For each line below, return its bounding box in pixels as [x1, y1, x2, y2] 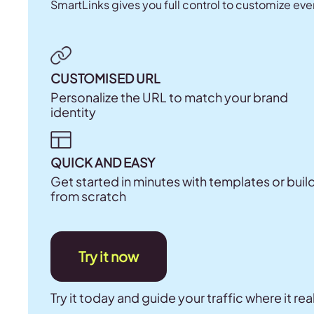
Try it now [78, 247, 139, 266]
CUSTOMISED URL [50, 69, 161, 86]
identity [50, 103, 96, 120]
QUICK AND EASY [50, 154, 155, 171]
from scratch [50, 188, 126, 205]
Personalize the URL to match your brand [50, 88, 288, 105]
